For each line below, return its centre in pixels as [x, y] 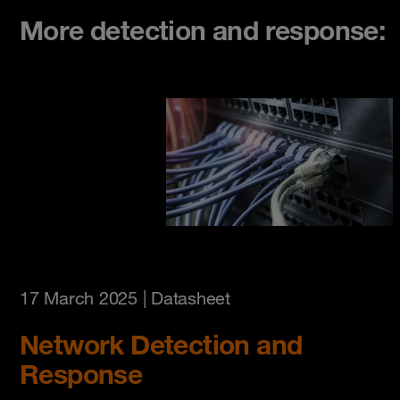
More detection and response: [203, 30]
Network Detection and [161, 345]
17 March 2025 [79, 299]
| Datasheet [183, 299]
